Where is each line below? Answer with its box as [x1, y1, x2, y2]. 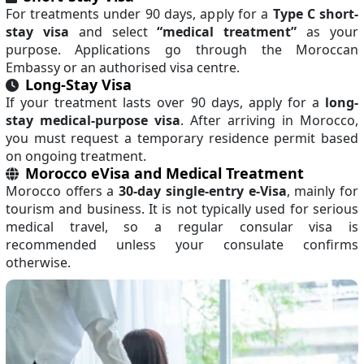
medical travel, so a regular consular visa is [5, 218, 359, 236]
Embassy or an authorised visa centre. [5, 58, 240, 76]
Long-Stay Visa [24, 75, 132, 94]
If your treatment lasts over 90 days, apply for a [5, 93, 326, 111]
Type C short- [272, 5, 359, 23]
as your [297, 23, 359, 41]
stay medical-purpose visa [5, 111, 180, 129]
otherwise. [5, 253, 71, 271]
